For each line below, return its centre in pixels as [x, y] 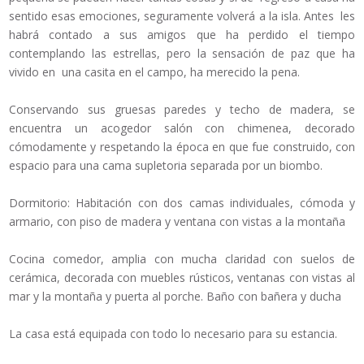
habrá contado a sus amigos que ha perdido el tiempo [182, 35]
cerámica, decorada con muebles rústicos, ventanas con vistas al [182, 278]
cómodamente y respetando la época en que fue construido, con [182, 147]
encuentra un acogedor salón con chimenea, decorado [182, 128]
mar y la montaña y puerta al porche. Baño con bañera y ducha [175, 297]
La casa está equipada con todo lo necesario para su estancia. [173, 334]
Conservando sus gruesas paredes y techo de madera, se [182, 110]
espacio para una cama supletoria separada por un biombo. [166, 166]
